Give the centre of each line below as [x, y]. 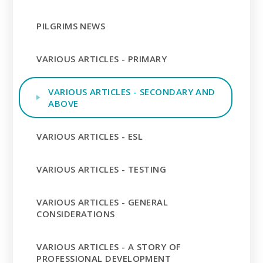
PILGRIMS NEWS [71, 26]
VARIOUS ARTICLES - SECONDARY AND [132, 92]
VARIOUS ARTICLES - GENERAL [102, 202]
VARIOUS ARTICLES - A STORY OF [109, 247]
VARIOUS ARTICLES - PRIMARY [102, 59]
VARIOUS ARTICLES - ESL [90, 136]
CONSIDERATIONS [76, 214]
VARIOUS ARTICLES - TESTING [102, 169]
